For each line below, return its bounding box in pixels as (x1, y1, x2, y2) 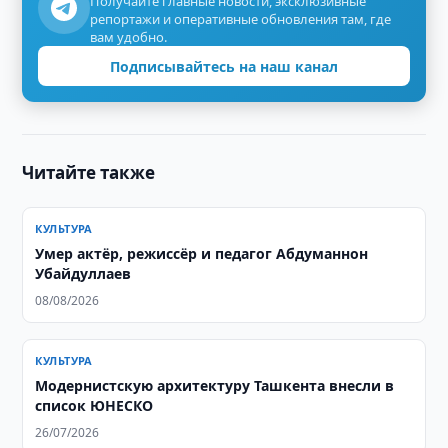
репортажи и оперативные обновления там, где (90, 10, 392, 28)
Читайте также (22, 161, 156, 184)
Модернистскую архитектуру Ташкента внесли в (35, 376, 395, 395)
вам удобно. (90, 28, 168, 46)
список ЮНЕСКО (35, 396, 154, 415)
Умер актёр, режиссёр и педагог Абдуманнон (35, 244, 369, 263)
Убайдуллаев (35, 264, 132, 283)
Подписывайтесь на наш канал (110, 56, 338, 76)
